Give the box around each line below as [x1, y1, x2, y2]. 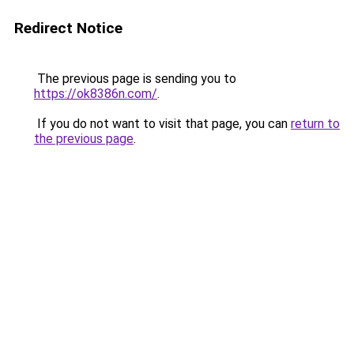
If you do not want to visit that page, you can [34, 116, 291, 131]
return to [291, 116, 340, 131]
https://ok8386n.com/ [34, 86, 157, 101]
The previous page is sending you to [34, 71, 236, 86]
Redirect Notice [14, 19, 122, 37]
